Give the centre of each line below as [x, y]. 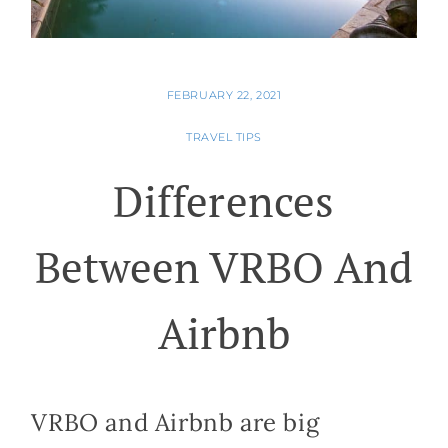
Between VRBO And [224, 267]
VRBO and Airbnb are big [175, 423]
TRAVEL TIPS [224, 137]
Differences [224, 201]
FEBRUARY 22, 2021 [224, 95]
